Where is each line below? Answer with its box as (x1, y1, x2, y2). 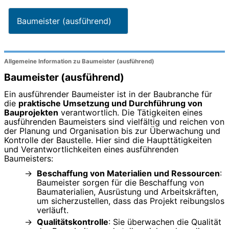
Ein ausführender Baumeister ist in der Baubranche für (4, 88, 212, 99)
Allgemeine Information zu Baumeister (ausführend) (4, 58, 154, 65)
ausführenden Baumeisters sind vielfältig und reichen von (4, 116, 224, 127)
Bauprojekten (4, 107, 58, 118)
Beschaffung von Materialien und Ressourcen (37, 168, 220, 178)
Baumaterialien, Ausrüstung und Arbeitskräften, (37, 186, 218, 197)
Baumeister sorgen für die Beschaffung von (37, 177, 204, 188)
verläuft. (37, 204, 68, 215)
